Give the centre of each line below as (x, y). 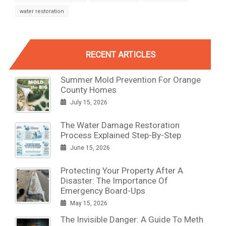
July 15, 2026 (88, 102)
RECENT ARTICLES (121, 54)
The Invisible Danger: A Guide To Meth (132, 219)
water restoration (42, 11)
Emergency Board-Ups (103, 190)
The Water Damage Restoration (120, 125)
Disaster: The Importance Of (114, 180)
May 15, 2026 (88, 203)
